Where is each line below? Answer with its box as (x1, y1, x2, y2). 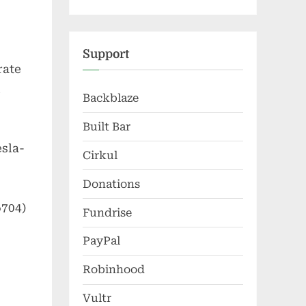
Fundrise (83, 206, 132, 219)
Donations (83, 177, 140, 191)
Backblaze (83, 91, 139, 105)
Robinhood (83, 263, 145, 277)
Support (83, 47, 129, 61)
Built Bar (83, 120, 130, 133)
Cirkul (83, 148, 117, 162)
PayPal (83, 234, 120, 248)
